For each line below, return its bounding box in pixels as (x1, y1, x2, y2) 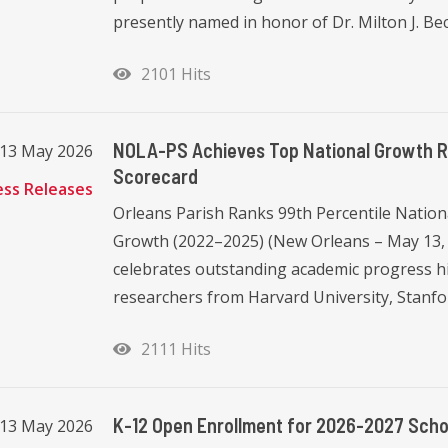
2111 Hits (133, 337, 211, 360)
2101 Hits (133, 62, 211, 85)
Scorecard (113, 163, 198, 188)
